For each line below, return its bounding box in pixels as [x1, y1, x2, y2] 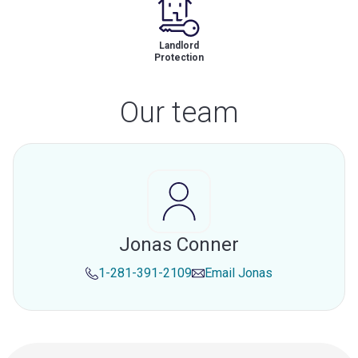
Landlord [159, 40, 199, 51]
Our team [119, 96, 239, 129]
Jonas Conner [119, 233, 239, 256]
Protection [154, 52, 204, 63]
